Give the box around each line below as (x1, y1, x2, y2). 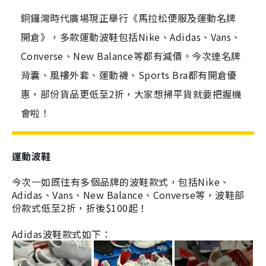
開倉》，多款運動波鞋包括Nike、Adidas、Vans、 (21, 30, 241, 44)
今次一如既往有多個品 (12, 175, 110, 189)
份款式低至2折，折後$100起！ (12, 201, 148, 215)
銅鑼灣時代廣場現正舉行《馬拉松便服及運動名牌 (21, 11, 236, 25)
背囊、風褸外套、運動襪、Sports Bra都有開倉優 (21, 68, 237, 82)
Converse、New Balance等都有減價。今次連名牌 (21, 49, 241, 63)
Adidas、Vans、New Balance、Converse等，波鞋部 (12, 188, 245, 202)
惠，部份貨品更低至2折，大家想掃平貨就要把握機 (21, 87, 242, 101)
